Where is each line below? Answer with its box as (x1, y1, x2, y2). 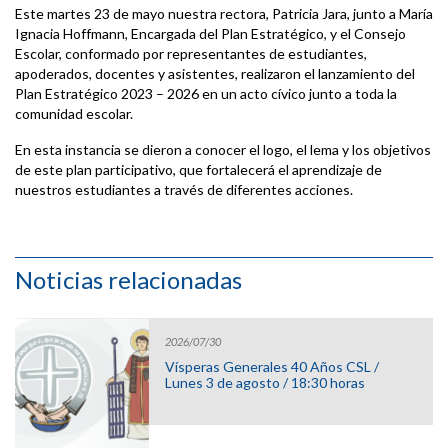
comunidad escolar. (15, 104, 133, 122)
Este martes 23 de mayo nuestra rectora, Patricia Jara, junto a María (15, 4, 433, 22)
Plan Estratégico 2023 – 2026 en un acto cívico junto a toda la (15, 84, 397, 102)
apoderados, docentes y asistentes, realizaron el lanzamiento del (15, 64, 415, 82)
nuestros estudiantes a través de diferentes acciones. (15, 180, 353, 198)
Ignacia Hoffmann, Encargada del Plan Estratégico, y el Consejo (15, 24, 406, 42)
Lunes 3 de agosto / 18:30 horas (165, 374, 366, 392)
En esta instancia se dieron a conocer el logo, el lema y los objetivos (15, 140, 431, 158)
